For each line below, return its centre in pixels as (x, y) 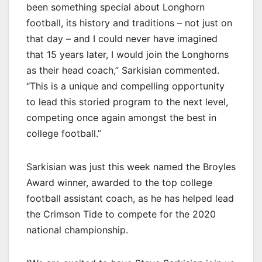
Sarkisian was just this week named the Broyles (131, 166)
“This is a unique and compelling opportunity (125, 86)
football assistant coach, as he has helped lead (130, 198)
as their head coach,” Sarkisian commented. (123, 70)
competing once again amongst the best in (121, 117)
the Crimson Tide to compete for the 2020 (121, 214)
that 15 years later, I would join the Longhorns (127, 54)
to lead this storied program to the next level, (127, 101)
